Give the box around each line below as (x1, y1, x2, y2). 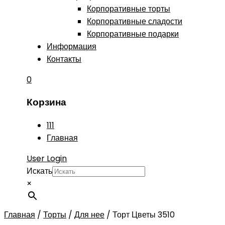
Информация (47, 40, 96, 52)
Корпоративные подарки (87, 28, 179, 40)
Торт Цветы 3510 (113, 209, 175, 221)
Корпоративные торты (87, 3, 170, 15)
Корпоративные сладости (87, 15, 182, 27)
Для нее (74, 209, 104, 221)
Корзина (27, 95, 66, 109)
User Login (27, 153, 67, 165)
